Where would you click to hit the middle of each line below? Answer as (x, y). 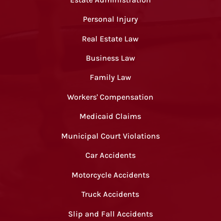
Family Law (110, 77)
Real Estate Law (110, 38)
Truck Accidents (110, 194)
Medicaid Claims (110, 116)
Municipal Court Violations (110, 136)
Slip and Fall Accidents (110, 214)
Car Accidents (110, 155)
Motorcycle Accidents (110, 175)
